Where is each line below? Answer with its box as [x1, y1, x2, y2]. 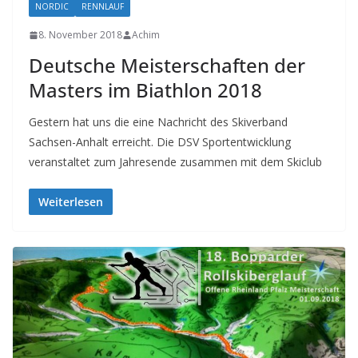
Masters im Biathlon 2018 [29, 77, 262, 104]
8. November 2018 [38, 28, 122, 42]
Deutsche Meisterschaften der [29, 52, 305, 79]
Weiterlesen [38, 194, 103, 210]
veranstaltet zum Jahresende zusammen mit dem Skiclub [29, 154, 322, 170]
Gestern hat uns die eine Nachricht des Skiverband [29, 114, 288, 130]
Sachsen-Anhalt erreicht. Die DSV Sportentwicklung [29, 134, 291, 150]
